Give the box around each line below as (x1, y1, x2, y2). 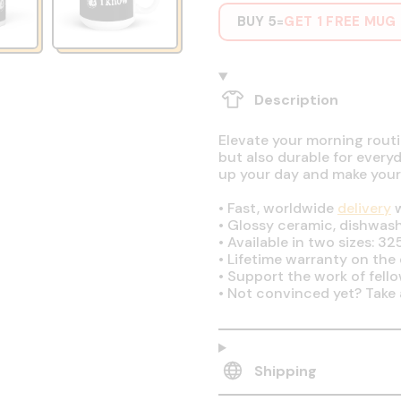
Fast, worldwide (223, 199, 337, 218)
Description (253, 90, 338, 109)
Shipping (253, 361, 317, 380)
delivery (337, 199, 391, 218)
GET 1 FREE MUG (284, 12, 397, 30)
